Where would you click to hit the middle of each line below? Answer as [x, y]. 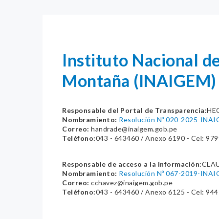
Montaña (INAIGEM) [139, 80]
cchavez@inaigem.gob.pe [131, 183]
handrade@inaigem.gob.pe [133, 129]
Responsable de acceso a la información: [132, 164]
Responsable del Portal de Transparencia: [134, 110]
